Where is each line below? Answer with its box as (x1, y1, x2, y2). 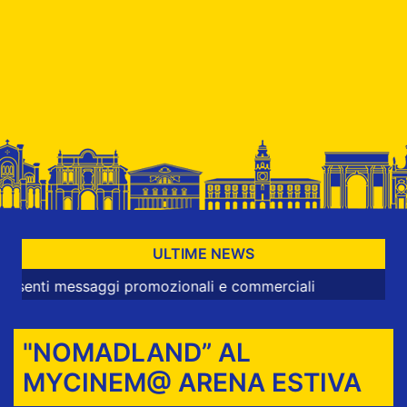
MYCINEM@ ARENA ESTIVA (22, 366, 362, 398)
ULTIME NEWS (153, 244, 254, 263)
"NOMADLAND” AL (22, 336, 251, 368)
